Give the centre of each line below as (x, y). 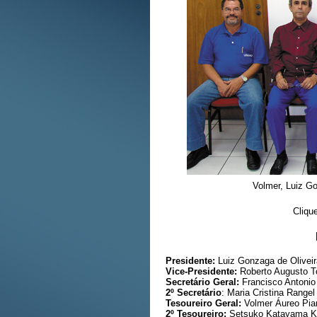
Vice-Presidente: (201, 271)
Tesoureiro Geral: (205, 303)
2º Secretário (194, 293)
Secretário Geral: (202, 282)
